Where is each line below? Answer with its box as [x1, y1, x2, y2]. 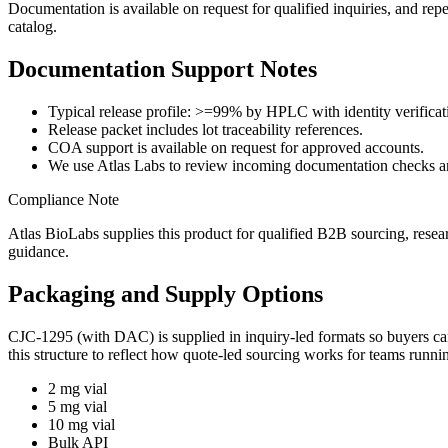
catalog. [8, 17, 57, 35]
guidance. [8, 242, 69, 260]
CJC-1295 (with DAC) [8, 327, 154, 345]
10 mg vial [48, 415, 115, 433]
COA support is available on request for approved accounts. [48, 138, 424, 156]
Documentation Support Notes [8, 55, 317, 82]
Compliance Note [8, 190, 119, 208]
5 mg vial [48, 397, 107, 415]
